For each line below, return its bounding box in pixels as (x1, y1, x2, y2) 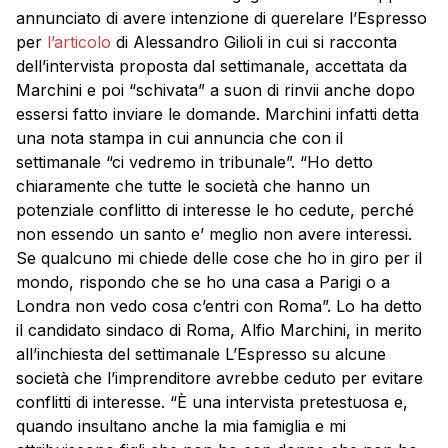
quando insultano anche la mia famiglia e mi (16, 416, 346, 436)
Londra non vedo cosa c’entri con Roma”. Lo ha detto (16, 296, 422, 316)
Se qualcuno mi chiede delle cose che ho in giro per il (16, 248, 422, 268)
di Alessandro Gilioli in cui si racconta (116, 32, 397, 52)
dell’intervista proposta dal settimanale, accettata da (16, 56, 407, 76)
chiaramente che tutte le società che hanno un (16, 176, 370, 196)
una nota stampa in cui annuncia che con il (16, 128, 343, 148)
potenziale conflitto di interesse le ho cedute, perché (16, 200, 414, 220)
